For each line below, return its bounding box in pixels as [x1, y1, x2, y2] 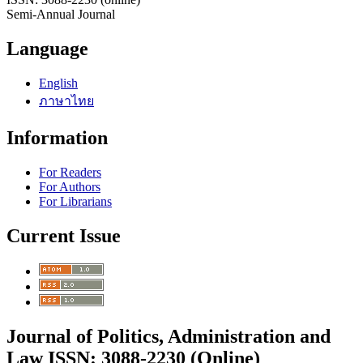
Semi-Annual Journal [6, 7, 115, 22]
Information [6, 126, 108, 148]
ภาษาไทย [39, 94, 94, 109]
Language [6, 38, 88, 60]
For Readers [39, 164, 101, 179]
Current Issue [6, 224, 121, 246]
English [39, 76, 78, 91]
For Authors [39, 179, 100, 194]
